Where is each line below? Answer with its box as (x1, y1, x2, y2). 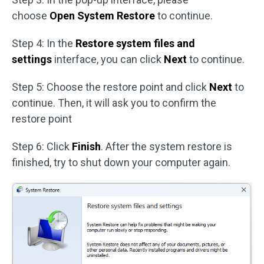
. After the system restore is (101, 140, 232, 153)
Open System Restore (49, 9, 155, 22)
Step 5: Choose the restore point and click (12, 81, 209, 94)
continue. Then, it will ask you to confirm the (12, 97, 216, 110)
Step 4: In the (12, 37, 75, 50)
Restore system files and (75, 37, 195, 50)
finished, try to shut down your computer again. (12, 156, 230, 169)
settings (12, 53, 52, 66)
